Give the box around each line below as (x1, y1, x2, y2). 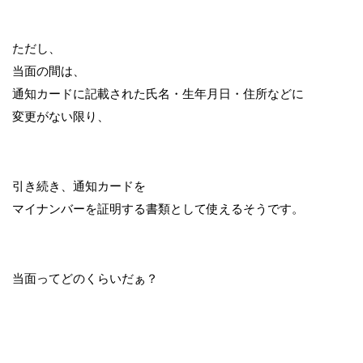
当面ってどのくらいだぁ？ (12, 271, 158, 285)
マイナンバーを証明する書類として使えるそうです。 (12, 202, 304, 216)
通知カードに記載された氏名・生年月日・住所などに (12, 87, 304, 100)
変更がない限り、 (12, 109, 109, 123)
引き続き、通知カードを (12, 179, 146, 193)
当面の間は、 (12, 64, 85, 78)
